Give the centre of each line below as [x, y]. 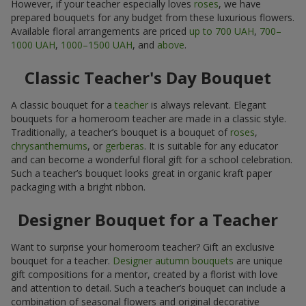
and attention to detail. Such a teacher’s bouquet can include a [148, 288]
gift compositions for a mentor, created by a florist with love [144, 275]
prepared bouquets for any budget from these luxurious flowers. [153, 18]
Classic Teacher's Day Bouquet [148, 78]
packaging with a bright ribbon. [78, 187]
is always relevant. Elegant [207, 105]
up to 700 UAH [222, 31]
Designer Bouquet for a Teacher [148, 220]
